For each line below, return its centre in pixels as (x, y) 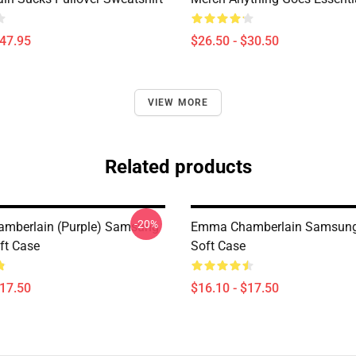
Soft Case (218, 246)
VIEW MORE (178, 103)
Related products (178, 167)
